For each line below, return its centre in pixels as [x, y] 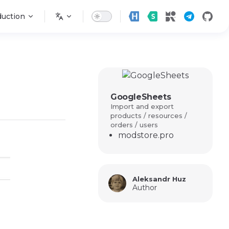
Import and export [142, 106]
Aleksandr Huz [159, 179]
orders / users [134, 125]
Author [145, 187]
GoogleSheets [141, 97]
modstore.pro [146, 135]
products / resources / [149, 116]
